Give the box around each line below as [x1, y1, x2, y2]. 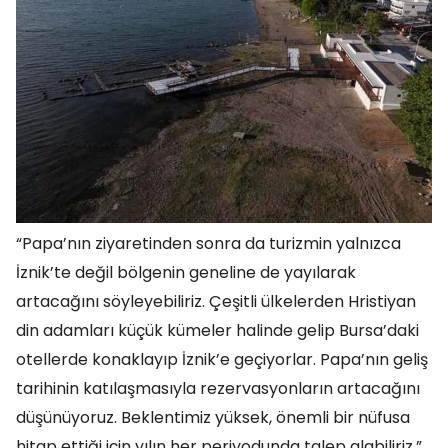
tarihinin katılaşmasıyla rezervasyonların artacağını [16, 377, 420, 401]
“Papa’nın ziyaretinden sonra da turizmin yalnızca [16, 232, 401, 256]
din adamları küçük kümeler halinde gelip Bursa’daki [16, 319, 419, 343]
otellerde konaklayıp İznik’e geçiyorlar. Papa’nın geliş [16, 348, 428, 372]
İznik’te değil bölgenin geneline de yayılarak [16, 261, 356, 285]
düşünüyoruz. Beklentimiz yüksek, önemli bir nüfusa [16, 406, 410, 430]
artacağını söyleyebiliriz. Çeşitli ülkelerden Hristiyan [16, 290, 416, 314]
